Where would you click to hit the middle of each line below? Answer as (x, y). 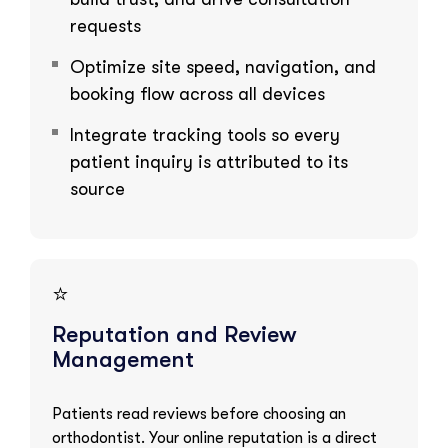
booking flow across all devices (197, 93)
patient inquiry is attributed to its (209, 161)
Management (123, 359)
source (97, 188)
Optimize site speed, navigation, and (223, 66)
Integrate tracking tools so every (205, 134)
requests (105, 25)
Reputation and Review (174, 334)
